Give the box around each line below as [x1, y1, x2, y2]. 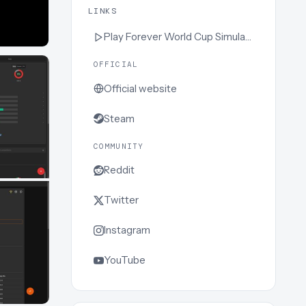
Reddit [104, 163, 135, 177]
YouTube [104, 253, 145, 267]
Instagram [104, 223, 150, 237]
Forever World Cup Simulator [126, 30, 245, 44]
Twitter [104, 193, 139, 207]
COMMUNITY [94, 141, 143, 151]
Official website [104, 81, 177, 95]
